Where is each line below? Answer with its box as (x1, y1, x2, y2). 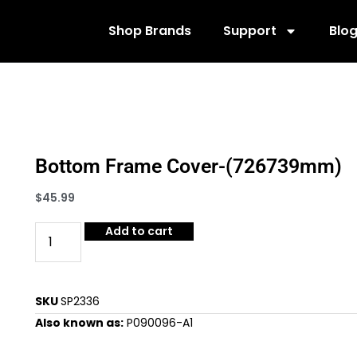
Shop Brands (108, 22, 191, 40)
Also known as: (35, 315, 124, 331)
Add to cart (105, 223, 174, 240)
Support (223, 22, 277, 40)
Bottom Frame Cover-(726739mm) (35, 155, 343, 178)
